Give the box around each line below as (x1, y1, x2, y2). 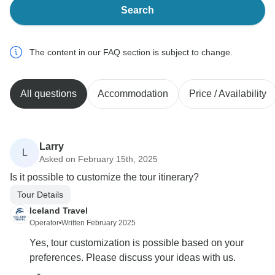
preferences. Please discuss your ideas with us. (29, 252, 236, 263)
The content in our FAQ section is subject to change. (29, 47, 233, 58)
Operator (29, 219, 59, 228)
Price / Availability (189, 88, 266, 99)
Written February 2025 (61, 219, 136, 228)
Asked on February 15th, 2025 (39, 153, 158, 164)
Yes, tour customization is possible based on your (29, 238, 244, 249)
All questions (20, 88, 77, 99)
